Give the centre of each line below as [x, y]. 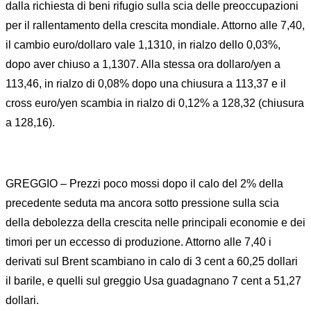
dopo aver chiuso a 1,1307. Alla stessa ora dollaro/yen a [143, 64]
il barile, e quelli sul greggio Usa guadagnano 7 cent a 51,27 [153, 281]
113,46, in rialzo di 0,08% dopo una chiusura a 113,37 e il [146, 84]
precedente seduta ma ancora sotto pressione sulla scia [142, 203]
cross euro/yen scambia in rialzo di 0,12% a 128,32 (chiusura [155, 103]
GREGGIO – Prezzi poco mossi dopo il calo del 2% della [144, 184]
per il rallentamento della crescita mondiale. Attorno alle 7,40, [155, 25]
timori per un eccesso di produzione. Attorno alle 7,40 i [138, 242]
